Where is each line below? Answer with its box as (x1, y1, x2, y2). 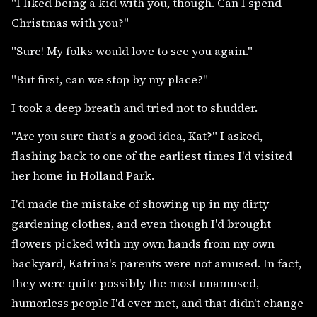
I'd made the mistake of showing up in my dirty (11, 195, 269, 212)
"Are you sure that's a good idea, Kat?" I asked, (11, 127, 263, 144)
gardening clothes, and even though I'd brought (11, 215, 271, 231)
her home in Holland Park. (11, 167, 154, 183)
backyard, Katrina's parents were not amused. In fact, (11, 255, 301, 271)
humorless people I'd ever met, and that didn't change (11, 294, 304, 311)
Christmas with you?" (11, 14, 129, 30)
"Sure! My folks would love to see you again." (11, 42, 253, 59)
